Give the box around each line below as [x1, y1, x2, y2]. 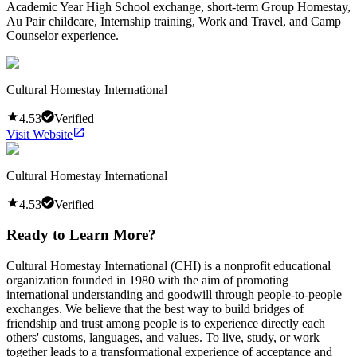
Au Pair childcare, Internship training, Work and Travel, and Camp [6, 14, 341, 28]
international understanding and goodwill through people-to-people [6, 288, 342, 302]
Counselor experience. [6, 28, 119, 42]
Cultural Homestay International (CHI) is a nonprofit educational [6, 259, 331, 273]
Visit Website [6, 127, 73, 141]
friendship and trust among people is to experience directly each [6, 316, 325, 331]
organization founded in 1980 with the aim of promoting [6, 273, 288, 288]
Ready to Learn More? [6, 226, 156, 244]
